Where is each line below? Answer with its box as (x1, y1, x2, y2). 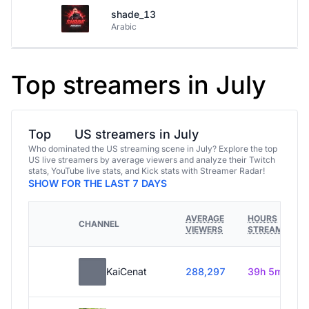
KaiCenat (106, 266, 147, 277)
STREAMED (248, 224, 294, 235)
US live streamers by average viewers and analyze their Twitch (28, 154, 275, 165)
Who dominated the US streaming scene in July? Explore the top (28, 143, 277, 154)
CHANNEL (79, 219, 119, 229)
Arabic (111, 21, 137, 32)
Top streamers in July (11, 70, 266, 100)
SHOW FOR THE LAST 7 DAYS (28, 177, 167, 189)
